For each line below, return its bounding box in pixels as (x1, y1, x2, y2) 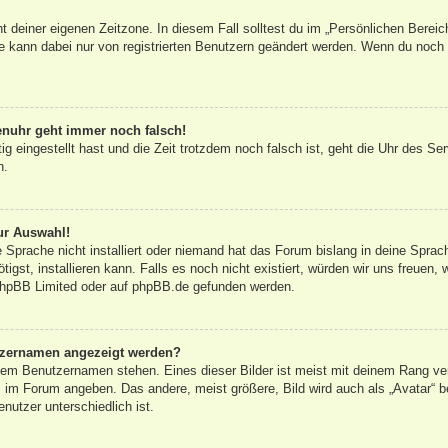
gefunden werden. (188, 279, 295, 295)
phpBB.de (131, 279, 189, 295)
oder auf (76, 279, 132, 295)
